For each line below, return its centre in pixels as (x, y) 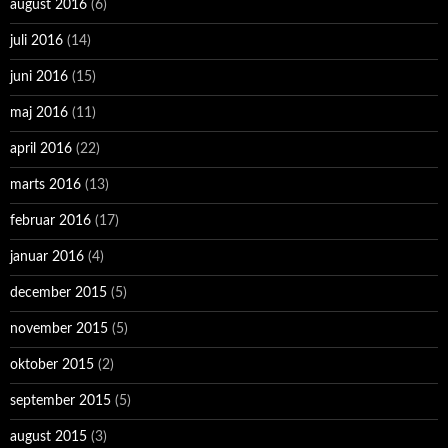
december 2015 (58, 293)
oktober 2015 (52, 365)
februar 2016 (50, 221)
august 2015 (48, 437)
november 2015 (59, 329)
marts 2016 (45, 185)
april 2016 (41, 149)
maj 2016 (39, 113)
